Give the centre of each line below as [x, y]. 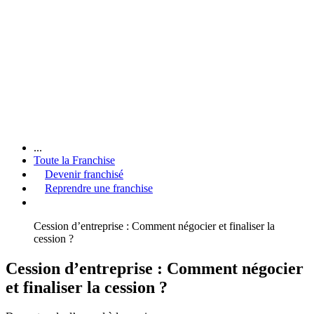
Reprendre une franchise [99, 188]
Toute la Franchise [74, 160]
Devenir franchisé [84, 174]
